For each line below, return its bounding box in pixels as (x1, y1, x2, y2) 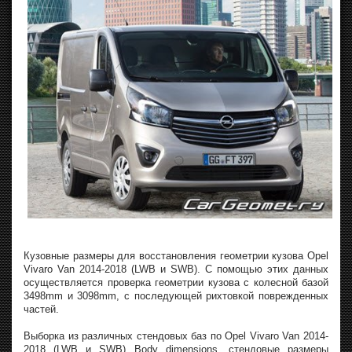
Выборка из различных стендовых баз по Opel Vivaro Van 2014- (24, 329, 328, 342)
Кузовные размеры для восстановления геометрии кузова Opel (24, 249, 328, 262)
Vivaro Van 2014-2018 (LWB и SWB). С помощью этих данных (24, 262, 328, 275)
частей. (24, 302, 59, 315)
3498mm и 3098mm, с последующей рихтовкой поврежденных (24, 289, 328, 302)
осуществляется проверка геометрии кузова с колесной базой (24, 276, 328, 288)
